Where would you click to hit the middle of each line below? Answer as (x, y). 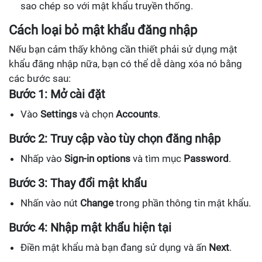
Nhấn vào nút (50, 203)
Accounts (137, 114)
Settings (59, 114)
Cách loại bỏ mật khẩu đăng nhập (103, 30)
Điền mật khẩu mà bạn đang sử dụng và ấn (115, 248)
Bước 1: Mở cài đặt (57, 94)
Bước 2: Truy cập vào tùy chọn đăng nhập (115, 139)
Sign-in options (97, 159)
